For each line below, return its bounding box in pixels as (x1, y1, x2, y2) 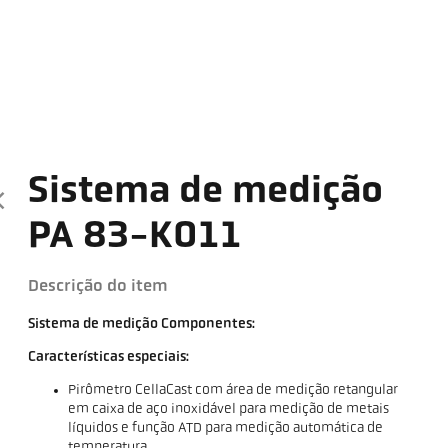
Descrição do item (28, 277, 169, 295)
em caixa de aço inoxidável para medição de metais (68, 401, 390, 417)
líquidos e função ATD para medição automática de (68, 420, 384, 436)
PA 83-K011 (28, 218, 243, 256)
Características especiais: (28, 349, 190, 365)
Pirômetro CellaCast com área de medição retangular (68, 382, 399, 398)
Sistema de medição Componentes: (28, 316, 256, 332)
